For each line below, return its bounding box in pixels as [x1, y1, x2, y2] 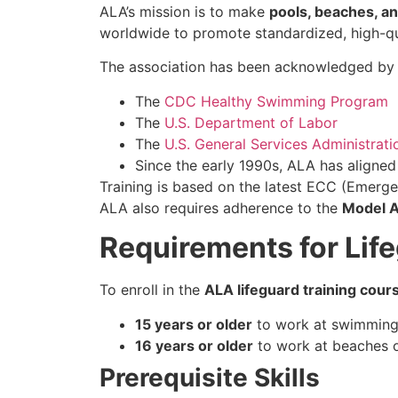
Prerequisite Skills [99, 362, 320, 393]
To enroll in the [99, 281, 204, 299]
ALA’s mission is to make [99, 2, 269, 20]
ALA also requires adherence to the [99, 198, 342, 217]
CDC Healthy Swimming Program [164, 92, 388, 110]
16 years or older [135, 336, 253, 354]
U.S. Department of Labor [164, 113, 338, 131]
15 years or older [135, 314, 252, 333]
